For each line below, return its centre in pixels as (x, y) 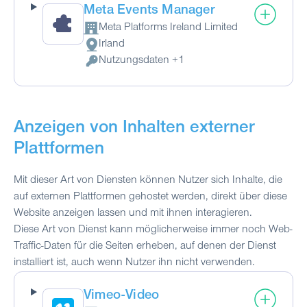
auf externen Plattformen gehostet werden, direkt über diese (150, 197)
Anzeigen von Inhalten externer (134, 129)
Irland (111, 44)
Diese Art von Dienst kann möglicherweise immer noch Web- (153, 230)
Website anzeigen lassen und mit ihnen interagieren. (133, 213)
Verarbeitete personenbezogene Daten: (172, 68)
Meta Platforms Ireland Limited (168, 28)
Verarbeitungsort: (122, 52)
